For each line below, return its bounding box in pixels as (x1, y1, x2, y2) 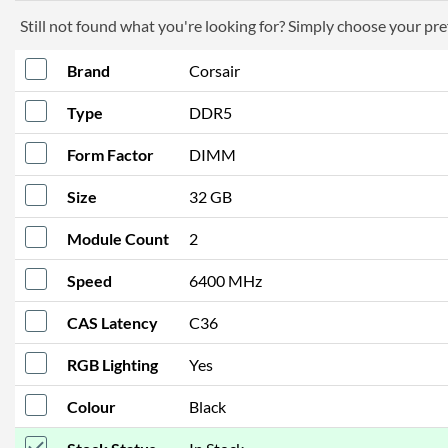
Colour (67, 397, 116, 416)
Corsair (189, 61, 240, 80)
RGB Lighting (67, 355, 158, 374)
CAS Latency (67, 313, 158, 332)
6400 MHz (189, 271, 262, 290)
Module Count (67, 229, 169, 248)
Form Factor (67, 145, 154, 164)
